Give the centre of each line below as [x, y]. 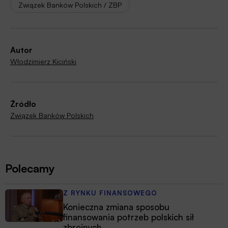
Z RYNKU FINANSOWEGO [110, 193]
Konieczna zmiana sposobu [116, 207]
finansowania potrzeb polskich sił [129, 217]
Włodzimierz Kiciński [43, 62]
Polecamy [30, 168]
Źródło [23, 104]
